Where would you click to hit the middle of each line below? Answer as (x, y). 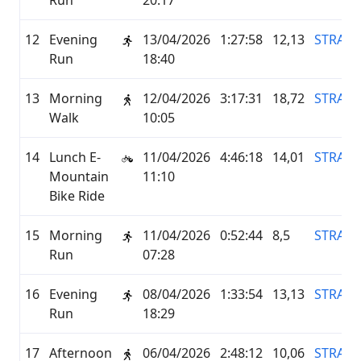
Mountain (79, 176)
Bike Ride (77, 196)
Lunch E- (75, 157)
